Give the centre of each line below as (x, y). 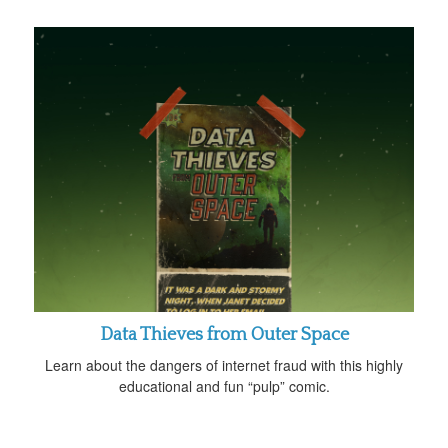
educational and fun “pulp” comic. (224, 385)
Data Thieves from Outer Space (224, 334)
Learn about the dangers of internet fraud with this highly (224, 364)
